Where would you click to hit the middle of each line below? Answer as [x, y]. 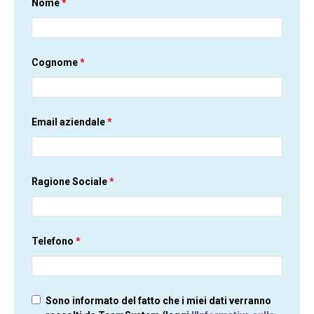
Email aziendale [69, 122]
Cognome [56, 63]
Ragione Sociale [70, 182]
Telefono [54, 241]
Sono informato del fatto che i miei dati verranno [159, 301]
